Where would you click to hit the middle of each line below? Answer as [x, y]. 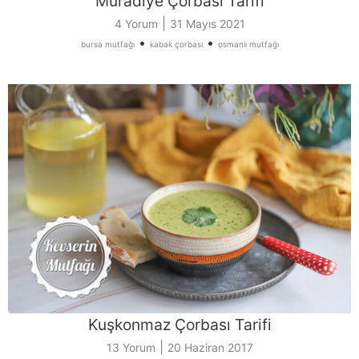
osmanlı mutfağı [248, 44]
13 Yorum [131, 347]
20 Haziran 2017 [210, 347]
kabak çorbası [176, 44]
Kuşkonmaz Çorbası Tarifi [179, 324]
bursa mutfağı [107, 44]
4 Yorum [136, 24]
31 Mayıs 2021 [207, 24]
